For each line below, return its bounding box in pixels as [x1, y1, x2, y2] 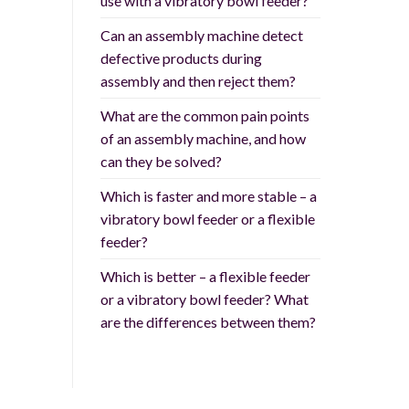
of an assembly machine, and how [100, 130, 306, 148]
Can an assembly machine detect [100, 26, 303, 45]
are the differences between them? [100, 313, 316, 331]
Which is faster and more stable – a [100, 187, 317, 205]
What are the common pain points [100, 107, 309, 125]
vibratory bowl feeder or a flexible [100, 210, 315, 228]
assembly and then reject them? [100, 72, 296, 90]
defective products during [100, 49, 262, 68]
